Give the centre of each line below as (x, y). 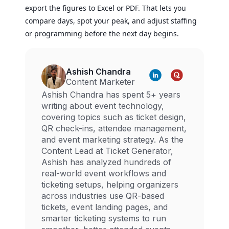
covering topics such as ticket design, (114, 117)
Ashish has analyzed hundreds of (106, 162)
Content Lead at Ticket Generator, (107, 151)
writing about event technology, (103, 106)
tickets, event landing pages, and (105, 207)
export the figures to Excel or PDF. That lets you (106, 8)
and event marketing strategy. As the (112, 139)
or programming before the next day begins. (102, 33)
